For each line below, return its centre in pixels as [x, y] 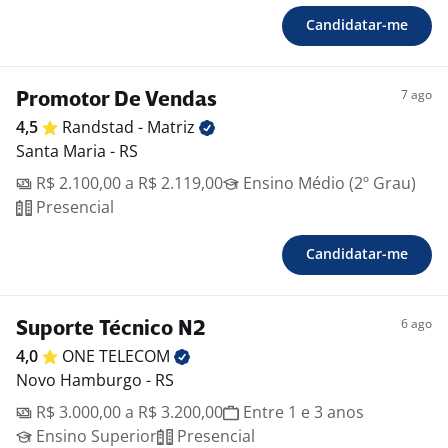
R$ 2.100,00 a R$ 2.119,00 [127, 183]
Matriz [173, 127]
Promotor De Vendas [116, 101]
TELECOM [136, 356]
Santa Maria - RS [77, 151]
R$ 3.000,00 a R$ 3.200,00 [127, 412]
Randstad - [104, 127]
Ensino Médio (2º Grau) [327, 183]
